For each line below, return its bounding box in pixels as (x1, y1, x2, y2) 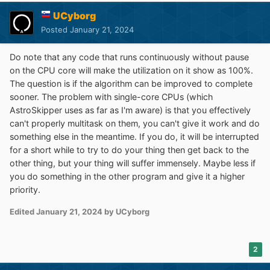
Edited (10, 207, 36, 217)
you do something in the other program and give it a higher (10, 171, 245, 182)
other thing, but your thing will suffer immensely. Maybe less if (10, 158, 256, 169)
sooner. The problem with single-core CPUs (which (10, 92, 213, 102)
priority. (10, 184, 40, 195)
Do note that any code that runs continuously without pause (10, 52, 249, 63)
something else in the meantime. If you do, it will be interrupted (10, 131, 259, 142)
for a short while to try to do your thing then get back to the (10, 145, 249, 155)
